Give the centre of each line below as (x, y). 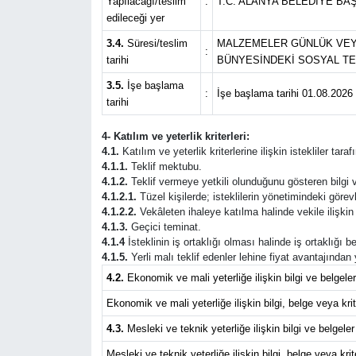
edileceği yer (135, 18)
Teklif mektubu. (164, 166)
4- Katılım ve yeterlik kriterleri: (175, 136)
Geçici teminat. (164, 227)
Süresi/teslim (157, 43)
